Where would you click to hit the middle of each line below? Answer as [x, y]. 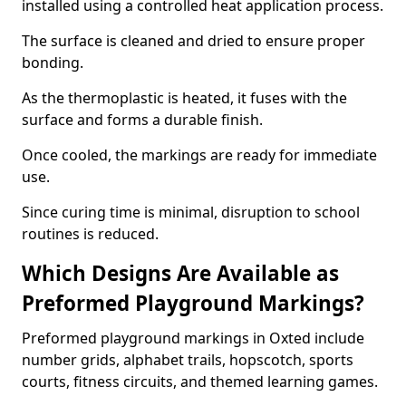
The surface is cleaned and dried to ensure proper [193, 41]
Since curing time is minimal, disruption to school [191, 212]
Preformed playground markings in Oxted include [193, 338]
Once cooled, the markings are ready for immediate [199, 155]
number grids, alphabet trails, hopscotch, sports [188, 360]
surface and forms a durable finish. [142, 120]
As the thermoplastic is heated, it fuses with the [184, 98]
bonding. [53, 63]
